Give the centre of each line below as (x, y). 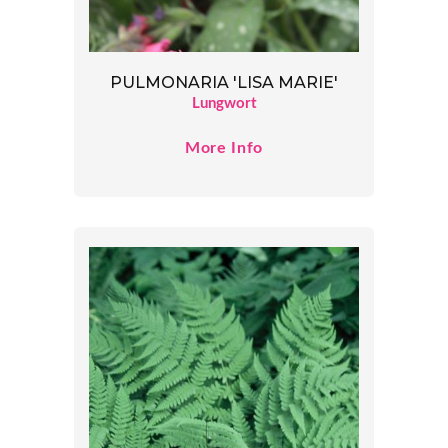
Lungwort (224, 104)
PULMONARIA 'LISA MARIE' (224, 83)
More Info (224, 148)
